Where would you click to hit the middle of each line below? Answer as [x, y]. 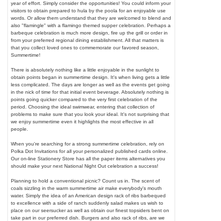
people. [20, 129]
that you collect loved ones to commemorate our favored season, [85, 47]
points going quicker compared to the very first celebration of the [84, 99]
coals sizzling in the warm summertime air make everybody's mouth [87, 188]
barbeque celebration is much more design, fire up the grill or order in [90, 33]
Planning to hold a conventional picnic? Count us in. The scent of [86, 181]
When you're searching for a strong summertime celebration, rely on [88, 144]
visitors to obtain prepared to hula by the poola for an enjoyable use [89, 10]
